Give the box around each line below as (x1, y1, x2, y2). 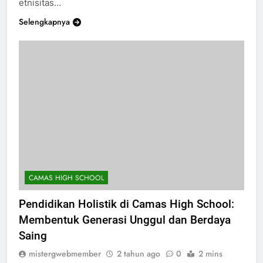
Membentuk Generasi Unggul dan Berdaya (19, 223, 231, 237)
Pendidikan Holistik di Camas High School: (19, 207, 234, 221)
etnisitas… (19, 7, 61, 19)
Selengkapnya (19, 26, 70, 38)
